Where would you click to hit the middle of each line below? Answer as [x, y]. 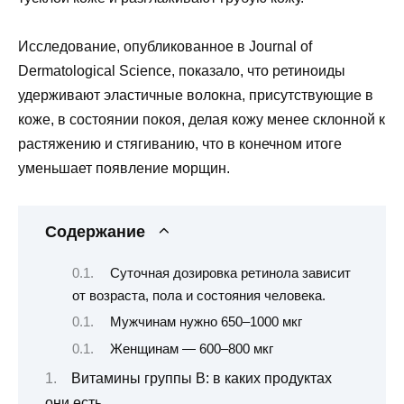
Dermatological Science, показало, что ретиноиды [182, 71]
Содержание [95, 231]
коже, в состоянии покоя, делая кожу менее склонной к [202, 120]
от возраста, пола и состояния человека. [199, 295]
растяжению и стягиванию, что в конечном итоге [180, 144]
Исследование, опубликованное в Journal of [165, 47]
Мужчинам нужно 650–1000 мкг [206, 322]
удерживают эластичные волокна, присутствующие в [196, 96]
